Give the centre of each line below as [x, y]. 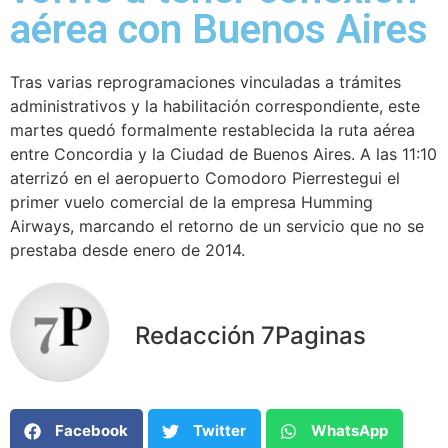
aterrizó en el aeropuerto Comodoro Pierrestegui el [205, 177]
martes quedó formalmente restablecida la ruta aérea [212, 129]
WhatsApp [349, 431]
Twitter [219, 431]
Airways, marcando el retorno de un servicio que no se [217, 225]
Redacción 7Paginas [250, 336]
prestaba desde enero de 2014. [127, 249]
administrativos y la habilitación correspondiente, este [215, 105]
